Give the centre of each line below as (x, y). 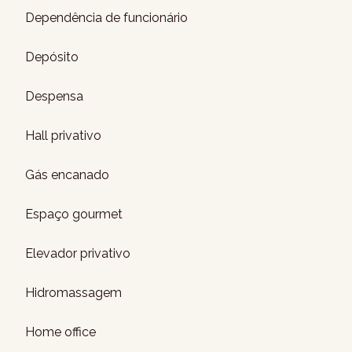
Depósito (52, 57)
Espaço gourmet (74, 214)
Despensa (54, 96)
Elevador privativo (78, 253)
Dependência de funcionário (106, 18)
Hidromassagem (73, 293)
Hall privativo (63, 136)
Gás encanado (67, 175)
